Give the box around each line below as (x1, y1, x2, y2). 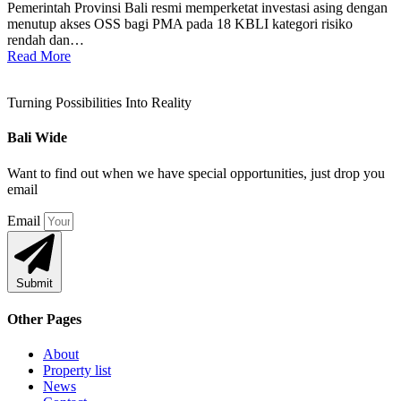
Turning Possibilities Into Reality (7, 95, 192, 111)
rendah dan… (7, 32, 84, 48)
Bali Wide (7, 130, 67, 146)
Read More (7, 48, 71, 64)
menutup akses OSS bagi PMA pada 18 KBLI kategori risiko (7, 16, 353, 32)
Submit (16, 276, 53, 290)
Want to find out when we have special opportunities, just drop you (7, 165, 385, 181)
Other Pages (7, 311, 81, 327)
